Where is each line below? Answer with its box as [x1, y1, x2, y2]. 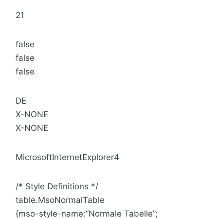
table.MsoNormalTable [16, 195, 105, 205]
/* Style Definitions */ [16, 182, 98, 192]
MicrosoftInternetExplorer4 [16, 152, 119, 163]
